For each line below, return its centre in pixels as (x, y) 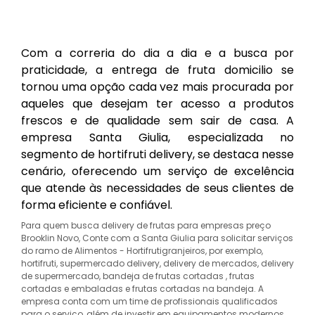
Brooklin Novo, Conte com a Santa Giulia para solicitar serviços (157, 238)
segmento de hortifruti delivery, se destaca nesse (157, 154)
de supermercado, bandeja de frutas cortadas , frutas (138, 276)
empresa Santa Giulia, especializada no (157, 137)
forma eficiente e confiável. (97, 205)
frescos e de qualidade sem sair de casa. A (157, 121)
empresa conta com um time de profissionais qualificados (149, 301)
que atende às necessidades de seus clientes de (157, 188)
